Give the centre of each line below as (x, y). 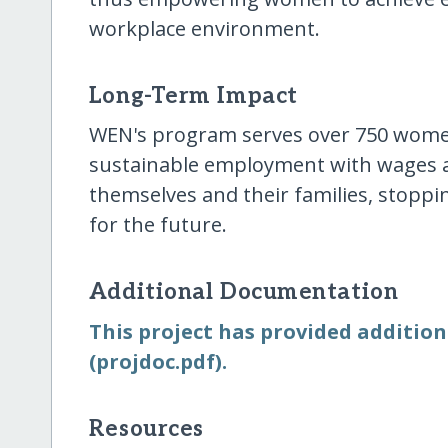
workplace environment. (204, 29)
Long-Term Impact (193, 97)
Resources (146, 429)
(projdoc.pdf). (157, 361)
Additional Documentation (243, 293)
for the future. (157, 225)
